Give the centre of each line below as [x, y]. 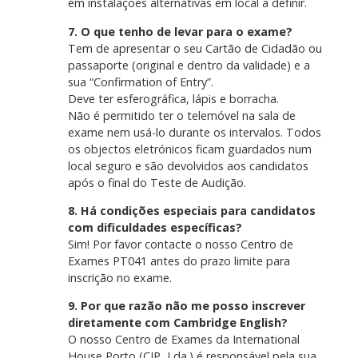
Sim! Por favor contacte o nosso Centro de [180, 245]
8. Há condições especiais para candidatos [191, 211]
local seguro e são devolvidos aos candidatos [188, 165]
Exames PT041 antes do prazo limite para [179, 261]
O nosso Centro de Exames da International [183, 340]
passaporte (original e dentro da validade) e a [189, 65]
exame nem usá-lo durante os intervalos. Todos [194, 132]
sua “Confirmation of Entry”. [140, 82]
